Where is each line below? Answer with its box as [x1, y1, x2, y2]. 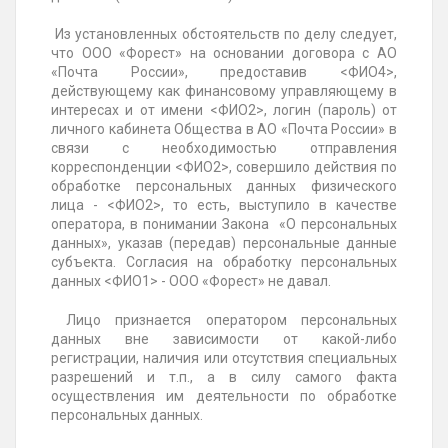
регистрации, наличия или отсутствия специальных [51, 350, 397, 367]
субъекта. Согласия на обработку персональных [51, 254, 397, 271]
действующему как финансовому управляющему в [51, 83, 397, 100]
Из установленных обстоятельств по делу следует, [51, 26, 397, 43]
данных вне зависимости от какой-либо [51, 331, 397, 348]
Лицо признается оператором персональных [51, 312, 397, 329]
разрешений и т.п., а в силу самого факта [51, 369, 397, 386]
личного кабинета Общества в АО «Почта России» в [51, 121, 397, 138]
